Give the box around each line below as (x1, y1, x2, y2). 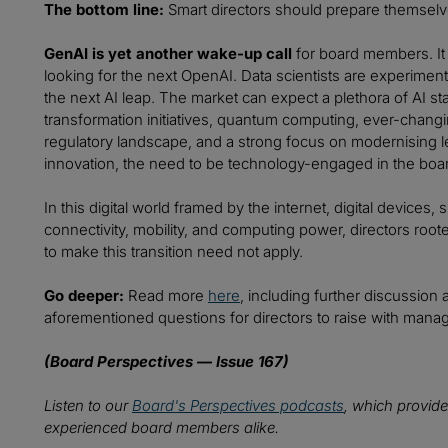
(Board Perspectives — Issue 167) (44, 352, 289, 372)
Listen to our (44, 396, 132, 416)
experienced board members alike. (44, 418, 279, 438)
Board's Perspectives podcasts (132, 396, 344, 416)
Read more (124, 286, 208, 306)
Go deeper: (44, 286, 124, 306)
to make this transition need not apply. (44, 242, 303, 262)
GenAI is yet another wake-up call (44, 44, 292, 64)
